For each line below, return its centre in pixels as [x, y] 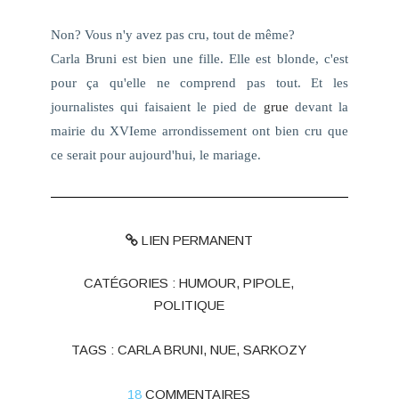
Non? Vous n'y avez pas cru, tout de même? [172, 34]
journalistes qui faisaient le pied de [157, 106]
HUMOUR [208, 284]
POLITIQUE [189, 306]
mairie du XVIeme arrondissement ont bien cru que [199, 130]
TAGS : [95, 350]
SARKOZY [275, 350]
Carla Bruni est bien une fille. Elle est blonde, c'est [199, 58]
